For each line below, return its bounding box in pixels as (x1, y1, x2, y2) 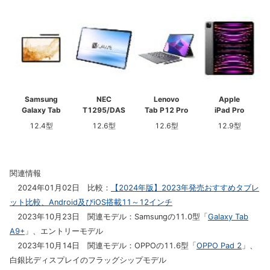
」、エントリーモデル (25, 227, 103, 236)
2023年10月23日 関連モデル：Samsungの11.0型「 (10, 212, 208, 221)
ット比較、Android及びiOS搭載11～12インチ (10, 198, 172, 207)
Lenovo (154, 95, 179, 104)
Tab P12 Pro (145, 105, 188, 115)
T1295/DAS (82, 105, 125, 115)
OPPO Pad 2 (196, 241, 242, 250)
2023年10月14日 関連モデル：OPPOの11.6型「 (10, 241, 196, 250)
